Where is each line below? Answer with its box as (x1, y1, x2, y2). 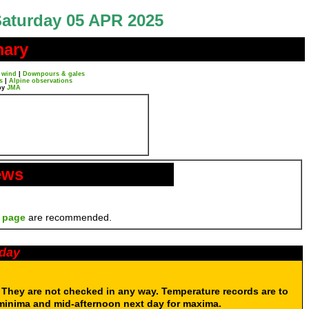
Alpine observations (9, 77, 72, 84)
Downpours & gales (22, 70, 85, 77)
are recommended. (26, 212, 112, 223)
